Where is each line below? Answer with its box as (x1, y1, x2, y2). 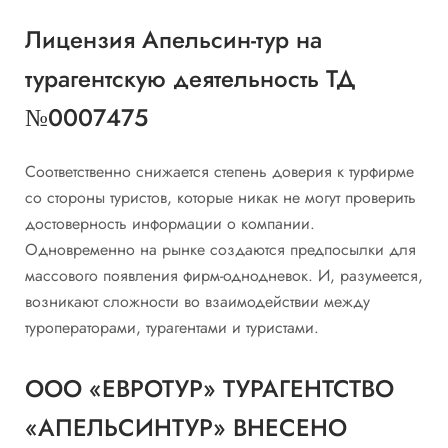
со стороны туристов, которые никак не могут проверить (25, 186, 416, 210)
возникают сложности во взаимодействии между (25, 290, 370, 314)
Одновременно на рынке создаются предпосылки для (25, 238, 416, 262)
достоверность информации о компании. (25, 212, 315, 236)
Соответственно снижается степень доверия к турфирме (25, 160, 414, 184)
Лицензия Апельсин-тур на (25, 21, 322, 57)
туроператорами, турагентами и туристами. (25, 316, 319, 340)
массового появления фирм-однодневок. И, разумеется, (25, 264, 423, 288)
